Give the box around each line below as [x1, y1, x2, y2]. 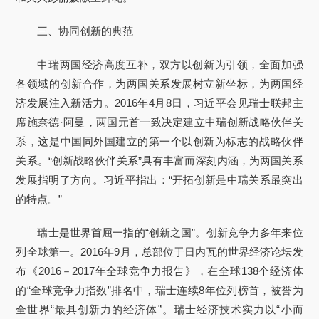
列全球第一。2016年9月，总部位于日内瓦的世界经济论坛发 [16, 246, 303, 258]
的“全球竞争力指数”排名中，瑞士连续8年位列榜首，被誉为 [16, 284, 303, 296]
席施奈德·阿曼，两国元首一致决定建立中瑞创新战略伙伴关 [16, 116, 303, 128]
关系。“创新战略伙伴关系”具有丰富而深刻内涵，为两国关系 [16, 155, 303, 167]
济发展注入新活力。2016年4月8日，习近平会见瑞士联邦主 [16, 97, 303, 109]
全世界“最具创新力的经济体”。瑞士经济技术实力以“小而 [16, 303, 303, 315]
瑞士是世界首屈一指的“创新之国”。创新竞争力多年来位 [37, 226, 303, 239]
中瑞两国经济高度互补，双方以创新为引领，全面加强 [37, 58, 303, 70]
